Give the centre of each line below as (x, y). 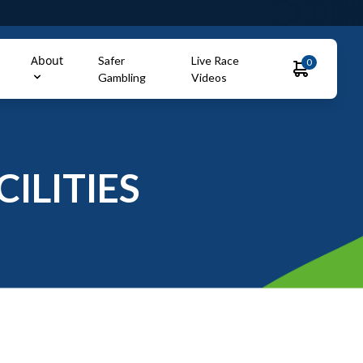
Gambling (122, 77)
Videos (209, 77)
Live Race (215, 60)
